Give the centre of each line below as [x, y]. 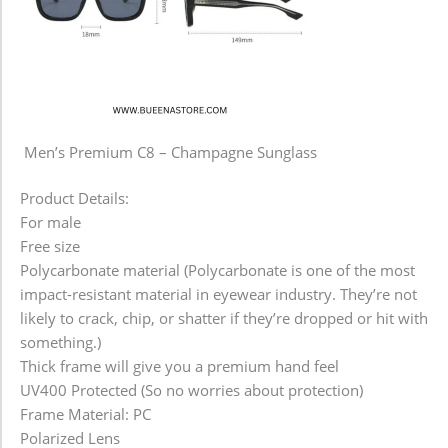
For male [50, 222]
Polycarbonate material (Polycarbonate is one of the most [217, 270]
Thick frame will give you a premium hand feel [179, 366]
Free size [50, 246]
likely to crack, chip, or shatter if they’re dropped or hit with [224, 318]
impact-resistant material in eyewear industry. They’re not [218, 294]
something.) [60, 342]
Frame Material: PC [85, 414]
